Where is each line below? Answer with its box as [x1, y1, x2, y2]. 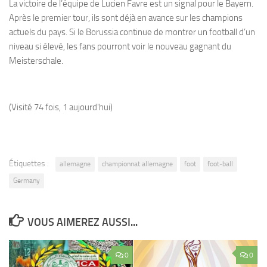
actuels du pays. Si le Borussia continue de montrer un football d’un [9, 26, 255, 38]
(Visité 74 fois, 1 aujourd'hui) [9, 101, 113, 113]
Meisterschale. [9, 55, 63, 66]
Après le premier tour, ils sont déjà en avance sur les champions [9, 12, 243, 23]
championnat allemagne [102, 159, 173, 168]
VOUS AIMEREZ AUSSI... [27, 215, 138, 229]
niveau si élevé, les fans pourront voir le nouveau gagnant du [9, 41, 231, 52]
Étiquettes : [9, 158, 49, 169]
